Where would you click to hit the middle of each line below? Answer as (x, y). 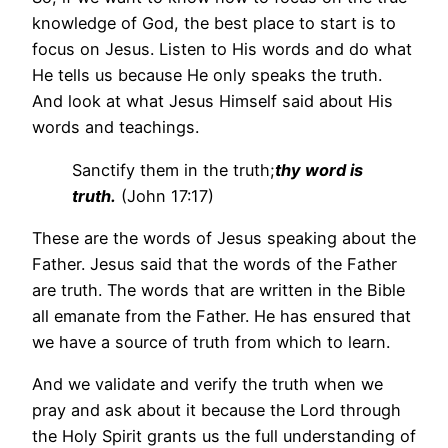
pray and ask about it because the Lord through (216, 410)
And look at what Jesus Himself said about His (212, 101)
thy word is (319, 169)
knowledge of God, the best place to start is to (214, 23)
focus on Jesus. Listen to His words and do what (222, 49)
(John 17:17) (165, 195)
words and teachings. (115, 127)
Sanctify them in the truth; (173, 169)
